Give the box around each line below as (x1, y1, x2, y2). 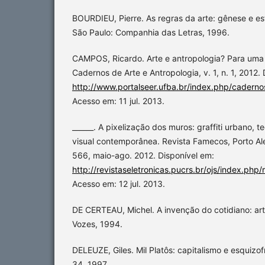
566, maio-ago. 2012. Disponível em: (72, 150, 214, 161)
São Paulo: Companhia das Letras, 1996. (72, 27, 230, 37)
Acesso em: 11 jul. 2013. (72, 96, 164, 106)
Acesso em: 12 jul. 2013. (72, 179, 165, 189)
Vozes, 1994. (72, 219, 122, 230)
